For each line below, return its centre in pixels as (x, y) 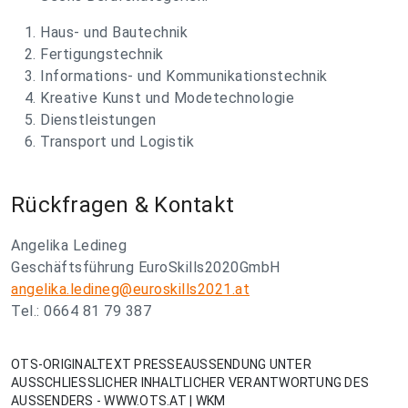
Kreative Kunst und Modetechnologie (167, 98)
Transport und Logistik (117, 142)
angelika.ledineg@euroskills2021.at (130, 290)
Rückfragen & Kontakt (122, 205)
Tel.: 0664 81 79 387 (81, 311)
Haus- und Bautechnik (114, 33)
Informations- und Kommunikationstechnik (184, 76)
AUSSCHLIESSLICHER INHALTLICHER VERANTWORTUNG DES (190, 383)
